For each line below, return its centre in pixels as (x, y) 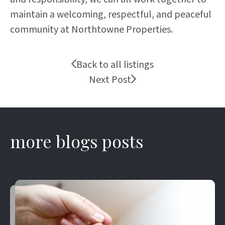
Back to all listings (115, 65)
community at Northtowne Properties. (91, 29)
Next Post (110, 80)
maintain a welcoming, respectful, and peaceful (111, 14)
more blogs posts (77, 141)
